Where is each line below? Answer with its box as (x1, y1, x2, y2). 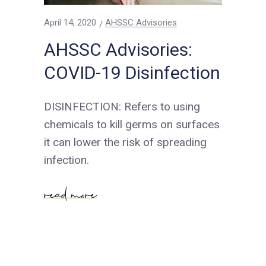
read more (44, 178, 97, 204)
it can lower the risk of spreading (44, 135, 207, 150)
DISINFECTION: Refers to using (44, 100, 200, 114)
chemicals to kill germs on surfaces (44, 118, 220, 132)
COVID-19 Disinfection (44, 62, 220, 84)
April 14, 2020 (44, 17, 96, 28)
